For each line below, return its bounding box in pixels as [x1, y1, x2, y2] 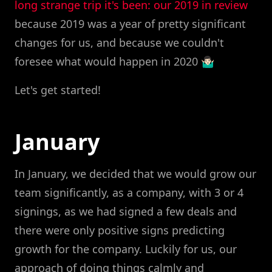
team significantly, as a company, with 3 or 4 [15, 185, 243, 200]
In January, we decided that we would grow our [15, 166, 256, 182]
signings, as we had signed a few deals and [15, 204, 237, 219]
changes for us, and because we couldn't [15, 35, 224, 50]
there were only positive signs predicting [15, 223, 225, 238]
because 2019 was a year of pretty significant [15, 16, 246, 32]
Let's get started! [15, 83, 101, 98]
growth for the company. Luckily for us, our [15, 242, 237, 257]
